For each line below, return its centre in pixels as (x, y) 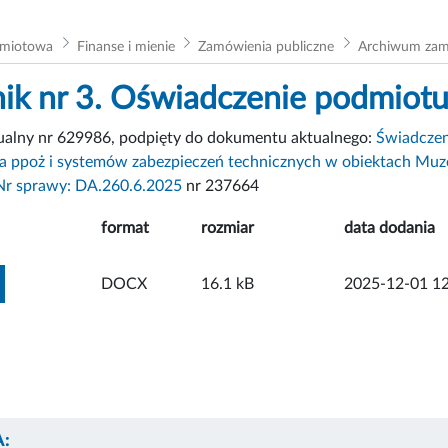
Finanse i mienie (125, 46)
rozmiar (227, 227)
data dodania (389, 227)
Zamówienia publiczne (266, 46)
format (125, 227)
